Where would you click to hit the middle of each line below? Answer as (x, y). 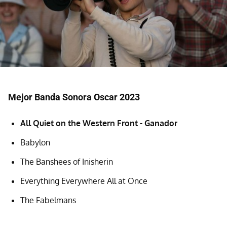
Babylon (35, 143)
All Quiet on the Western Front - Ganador (99, 123)
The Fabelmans (48, 200)
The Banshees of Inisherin (67, 162)
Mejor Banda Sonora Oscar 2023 (74, 97)
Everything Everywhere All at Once (84, 181)
